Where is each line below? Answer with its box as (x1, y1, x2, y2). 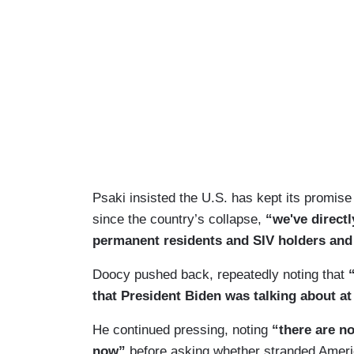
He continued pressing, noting (92, 322, 272, 338)
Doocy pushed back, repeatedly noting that (92, 267, 348, 283)
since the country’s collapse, (92, 212, 265, 228)
